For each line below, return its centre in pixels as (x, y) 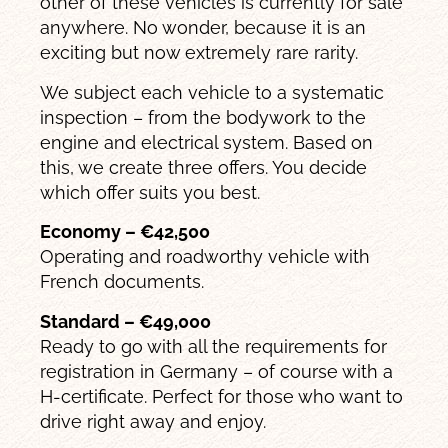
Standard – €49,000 (126, 321)
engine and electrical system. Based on (207, 142)
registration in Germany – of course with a (217, 371)
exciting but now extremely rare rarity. (199, 53)
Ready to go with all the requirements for (214, 346)
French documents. (122, 282)
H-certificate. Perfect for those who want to (222, 396)
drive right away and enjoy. (153, 421)
